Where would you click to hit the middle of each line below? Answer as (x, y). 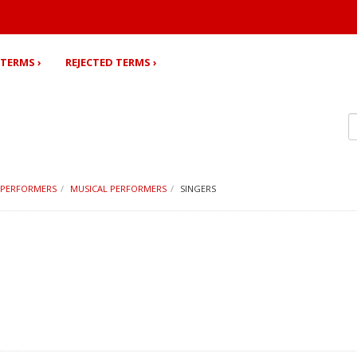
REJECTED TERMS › (111, 62)
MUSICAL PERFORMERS (118, 188)
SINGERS (198, 188)
